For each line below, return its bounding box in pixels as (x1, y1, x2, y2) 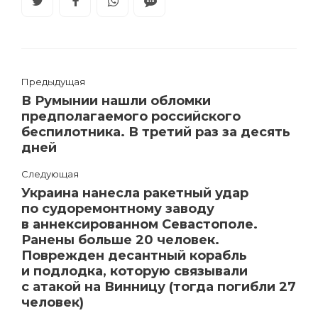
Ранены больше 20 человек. (21, 231, 219, 248)
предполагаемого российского (21, 108, 241, 124)
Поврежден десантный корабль (21, 247, 247, 263)
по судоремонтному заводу (21, 200, 214, 216)
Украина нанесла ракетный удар (21, 185, 248, 201)
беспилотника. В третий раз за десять (21, 124, 290, 140)
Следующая (21, 168, 79, 180)
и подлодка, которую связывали (21, 263, 248, 279)
